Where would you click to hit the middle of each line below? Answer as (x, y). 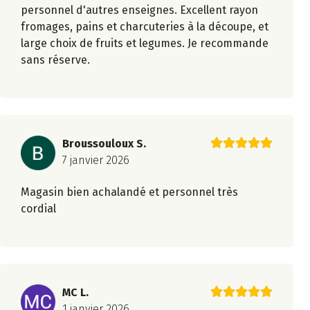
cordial (38, 209)
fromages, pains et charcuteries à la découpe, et (145, 26)
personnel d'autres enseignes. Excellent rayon (139, 10)
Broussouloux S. (104, 143)
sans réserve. (55, 60)
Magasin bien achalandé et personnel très (129, 192)
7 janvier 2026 (96, 160)
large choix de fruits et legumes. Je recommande (145, 43)
